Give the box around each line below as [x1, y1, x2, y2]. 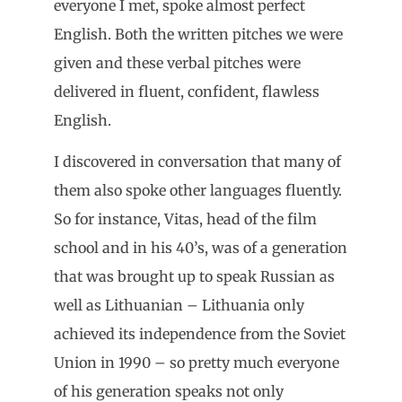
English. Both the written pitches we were [54, 24, 343, 43]
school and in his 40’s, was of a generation [54, 239, 347, 258]
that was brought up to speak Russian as [54, 267, 335, 286]
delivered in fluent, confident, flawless [54, 82, 319, 100]
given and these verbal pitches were [54, 53, 301, 72]
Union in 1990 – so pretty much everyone [54, 354, 339, 372]
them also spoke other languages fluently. [54, 181, 342, 200]
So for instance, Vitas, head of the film [54, 210, 317, 229]
